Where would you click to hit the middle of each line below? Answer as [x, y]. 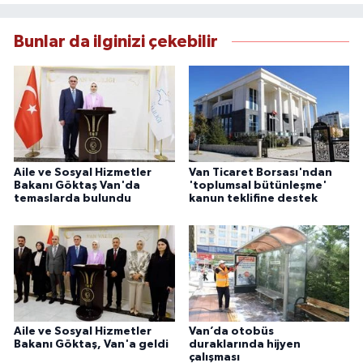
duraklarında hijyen [244, 345]
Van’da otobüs [231, 332]
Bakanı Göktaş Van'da [77, 185]
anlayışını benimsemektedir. [178, 29]
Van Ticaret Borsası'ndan [260, 172]
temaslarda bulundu [73, 198]
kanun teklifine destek [253, 198]
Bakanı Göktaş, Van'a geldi [91, 345]
